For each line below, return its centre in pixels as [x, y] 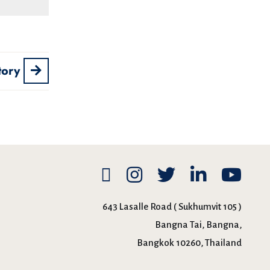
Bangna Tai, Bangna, [198, 225]
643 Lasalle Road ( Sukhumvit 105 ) [172, 207]
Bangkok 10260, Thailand [189, 243]
